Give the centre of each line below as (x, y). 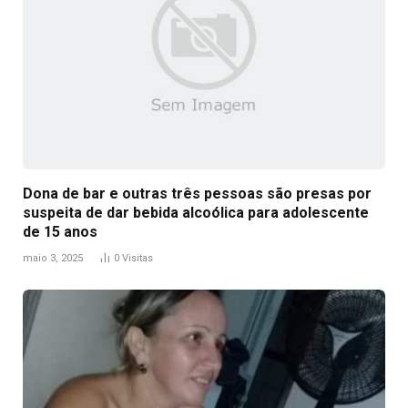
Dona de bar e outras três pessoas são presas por (197, 193)
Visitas (138, 258)
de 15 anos (60, 231)
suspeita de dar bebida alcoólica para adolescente (196, 212)
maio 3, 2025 (53, 258)
